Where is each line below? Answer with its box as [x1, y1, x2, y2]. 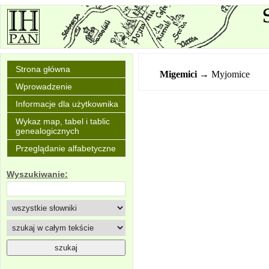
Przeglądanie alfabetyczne [16, 144, 116, 153]
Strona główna [16, 64, 70, 74]
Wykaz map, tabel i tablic [16, 116, 110, 126]
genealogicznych [16, 126, 79, 136]
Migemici [160, 69, 198, 79]
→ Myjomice [199, 69, 250, 79]
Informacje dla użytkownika [16, 99, 118, 109]
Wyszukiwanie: [7, 169, 68, 180]
